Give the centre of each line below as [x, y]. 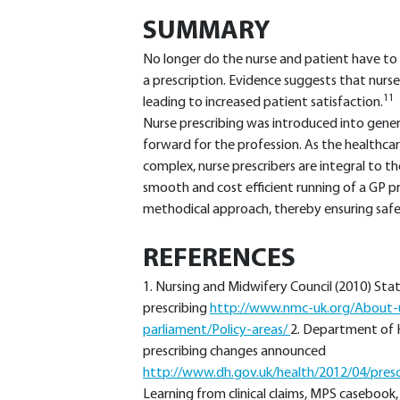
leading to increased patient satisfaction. [263, 103]
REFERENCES [219, 259]
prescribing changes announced [234, 352]
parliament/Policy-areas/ [217, 330]
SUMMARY [207, 32]
